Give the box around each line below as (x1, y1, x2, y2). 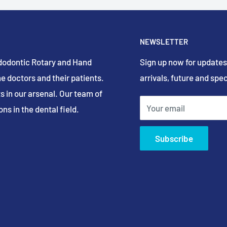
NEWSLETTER (140, 36, 188, 46)
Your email (146, 103, 185, 113)
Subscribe (155, 133, 193, 144)
